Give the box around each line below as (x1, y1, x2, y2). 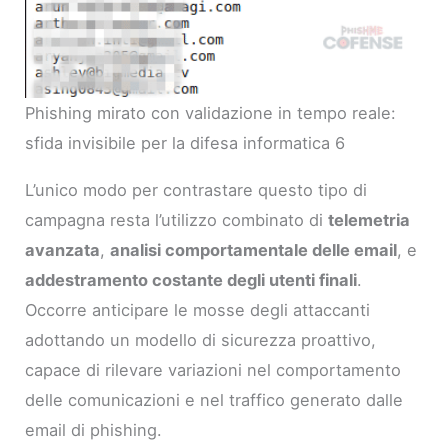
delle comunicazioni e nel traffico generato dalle (25, 389, 404, 410)
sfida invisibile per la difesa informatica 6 (25, 133, 346, 154)
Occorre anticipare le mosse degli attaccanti (25, 299, 371, 320)
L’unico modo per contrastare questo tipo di (25, 179, 368, 200)
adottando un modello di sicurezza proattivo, (25, 329, 377, 350)
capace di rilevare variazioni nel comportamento (25, 359, 402, 380)
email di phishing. (25, 419, 163, 440)
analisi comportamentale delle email (110, 239, 398, 260)
